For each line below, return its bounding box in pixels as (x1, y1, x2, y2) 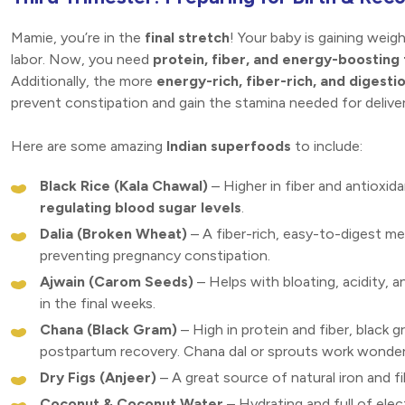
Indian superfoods (166, 137, 291, 155)
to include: (291, 137, 363, 155)
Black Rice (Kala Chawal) (40, 177, 208, 195)
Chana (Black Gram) (40, 321, 177, 339)
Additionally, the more (11, 72, 156, 90)
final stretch (145, 29, 230, 47)
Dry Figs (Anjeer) (40, 369, 156, 387)
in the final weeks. (40, 295, 155, 313)
